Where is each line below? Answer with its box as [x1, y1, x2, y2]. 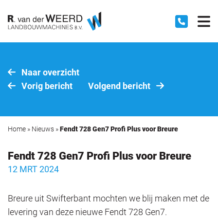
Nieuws [32, 125, 54, 133]
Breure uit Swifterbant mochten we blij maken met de [8, 193, 209, 204]
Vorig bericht [19, 81, 73, 91]
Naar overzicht [19, 67, 79, 78]
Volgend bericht [88, 81, 152, 91]
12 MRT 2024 [8, 164, 59, 175]
